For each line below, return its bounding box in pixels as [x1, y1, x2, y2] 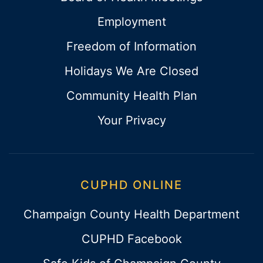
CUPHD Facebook [81, 232, 182, 247]
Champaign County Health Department [23, 207, 240, 222]
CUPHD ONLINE [80, 178, 183, 193]
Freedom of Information [66, 39, 197, 54]
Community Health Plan [66, 89, 197, 103]
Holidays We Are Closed [65, 64, 198, 79]
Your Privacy [97, 113, 166, 128]
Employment [97, 15, 166, 29]
